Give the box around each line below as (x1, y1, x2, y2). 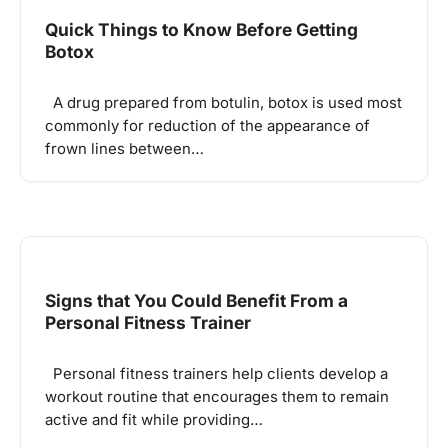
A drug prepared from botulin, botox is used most (45, 93, 402, 112)
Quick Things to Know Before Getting (45, 18, 358, 40)
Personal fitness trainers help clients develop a (45, 365, 388, 384)
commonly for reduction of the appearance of (45, 116, 370, 135)
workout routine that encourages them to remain (45, 388, 389, 407)
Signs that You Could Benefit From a (45, 290, 348, 312)
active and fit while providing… (45, 411, 263, 430)
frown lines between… (45, 139, 204, 158)
